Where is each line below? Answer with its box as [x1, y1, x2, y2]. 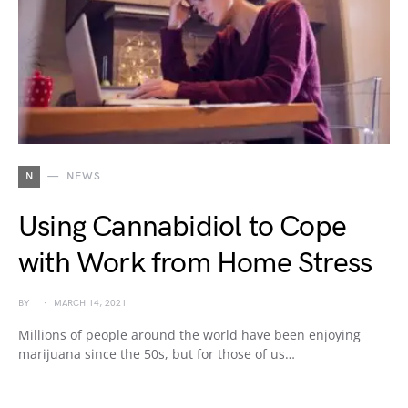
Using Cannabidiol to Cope [18, 209, 347, 245]
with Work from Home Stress [18, 246, 372, 281]
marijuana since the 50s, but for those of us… [18, 345, 295, 362]
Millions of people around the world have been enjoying [18, 326, 361, 343]
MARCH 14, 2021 [54, 298, 127, 309]
